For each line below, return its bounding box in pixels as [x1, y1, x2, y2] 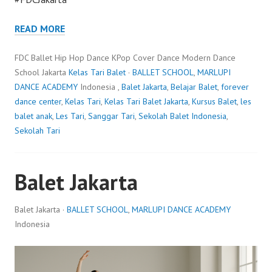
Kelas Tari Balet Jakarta [104, 95, 188, 107]
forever [221, 81, 249, 92]
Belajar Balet [171, 81, 217, 92]
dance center [15, 95, 61, 107]
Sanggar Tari [88, 110, 135, 121]
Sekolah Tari [15, 124, 60, 136]
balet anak [15, 110, 52, 121]
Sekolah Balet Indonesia [138, 110, 226, 121]
